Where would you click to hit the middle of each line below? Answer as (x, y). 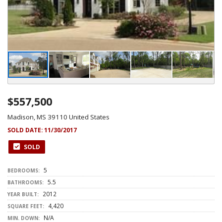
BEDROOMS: (24, 170)
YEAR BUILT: (23, 194)
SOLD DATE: (26, 130)
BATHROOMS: (26, 182)
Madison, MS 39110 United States (58, 117)
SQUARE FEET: (26, 206)
